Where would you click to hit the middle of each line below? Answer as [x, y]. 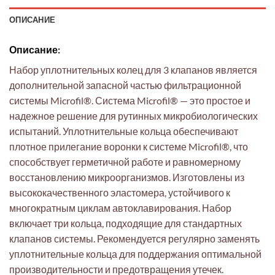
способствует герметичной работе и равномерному [125, 161]
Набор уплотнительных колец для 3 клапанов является [133, 69]
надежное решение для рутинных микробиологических [134, 115]
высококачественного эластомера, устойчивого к [120, 192]
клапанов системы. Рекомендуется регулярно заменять [134, 238]
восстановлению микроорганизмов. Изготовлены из [127, 177]
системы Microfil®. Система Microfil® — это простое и [130, 100]
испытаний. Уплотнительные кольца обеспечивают [124, 131]
